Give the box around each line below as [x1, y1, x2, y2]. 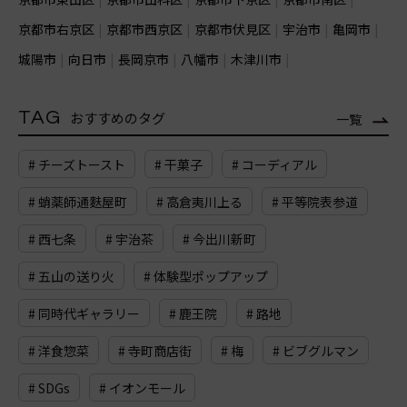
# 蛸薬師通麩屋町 [28, 193, 127, 212]
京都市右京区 [18, 20, 94, 39]
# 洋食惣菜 [28, 342, 89, 361]
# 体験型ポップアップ [144, 267, 268, 286]
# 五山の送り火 [28, 267, 114, 286]
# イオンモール [99, 379, 185, 398]
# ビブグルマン [273, 342, 359, 361]
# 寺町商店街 [118, 342, 192, 361]
